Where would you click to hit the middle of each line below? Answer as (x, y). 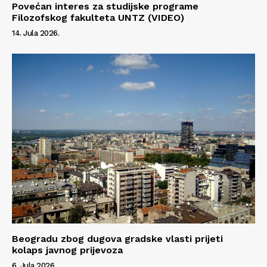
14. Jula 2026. (35, 33)
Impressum (41, 186)
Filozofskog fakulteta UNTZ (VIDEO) (98, 17)
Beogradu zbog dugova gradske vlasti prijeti (117, 239)
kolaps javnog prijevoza (67, 250)
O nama (35, 150)
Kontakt (35, 167)
